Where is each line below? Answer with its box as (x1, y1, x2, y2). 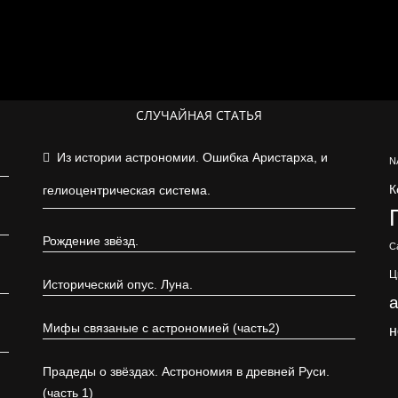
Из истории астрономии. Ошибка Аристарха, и (57, 150, 328, 164)
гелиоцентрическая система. (43, 183, 211, 197)
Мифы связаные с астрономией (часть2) (43, 321, 280, 335)
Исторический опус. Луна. (43, 277, 193, 291)
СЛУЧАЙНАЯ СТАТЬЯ (136, 107, 262, 123)
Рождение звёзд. (43, 234, 139, 248)
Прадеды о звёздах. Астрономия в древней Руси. (43, 364, 330, 378)
